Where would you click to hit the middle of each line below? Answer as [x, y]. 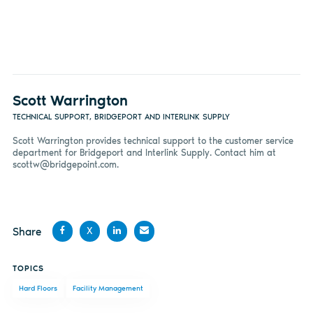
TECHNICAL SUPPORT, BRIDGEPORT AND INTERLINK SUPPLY [121, 116]
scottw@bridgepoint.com [64, 165]
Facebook [72, 294]
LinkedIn [123, 294]
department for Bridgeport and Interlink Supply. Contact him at [144, 153]
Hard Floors [38, 289]
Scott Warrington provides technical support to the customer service [153, 141]
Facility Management [108, 289]
